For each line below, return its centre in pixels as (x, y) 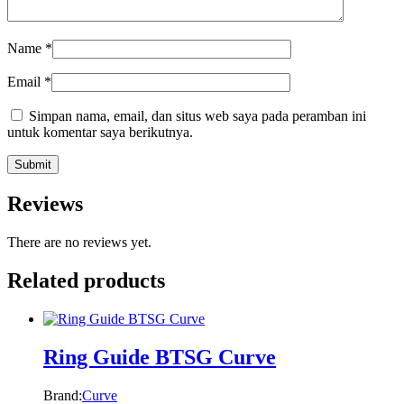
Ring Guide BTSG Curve (160, 357)
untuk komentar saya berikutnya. (100, 133)
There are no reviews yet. (79, 243)
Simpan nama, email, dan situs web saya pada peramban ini (197, 116)
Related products (86, 281)
